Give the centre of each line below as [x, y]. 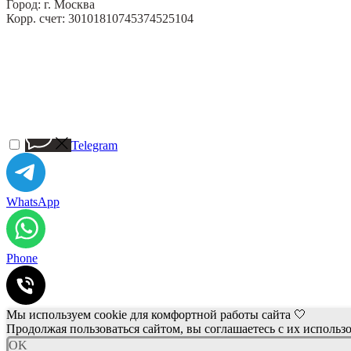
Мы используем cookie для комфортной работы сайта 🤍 [156, 314]
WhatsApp [33, 201]
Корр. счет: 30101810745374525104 [100, 18]
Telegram [94, 145]
